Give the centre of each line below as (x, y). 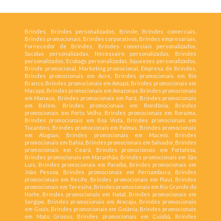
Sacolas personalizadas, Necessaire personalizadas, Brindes (110, 54)
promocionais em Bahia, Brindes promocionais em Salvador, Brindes (110, 143)
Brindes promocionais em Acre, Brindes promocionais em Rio (110, 76)
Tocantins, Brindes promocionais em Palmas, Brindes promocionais (110, 128)
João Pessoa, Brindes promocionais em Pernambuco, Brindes (110, 172)
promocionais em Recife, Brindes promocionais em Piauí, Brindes (110, 180)
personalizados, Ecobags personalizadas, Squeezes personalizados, (110, 61)
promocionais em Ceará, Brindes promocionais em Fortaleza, (110, 150)
